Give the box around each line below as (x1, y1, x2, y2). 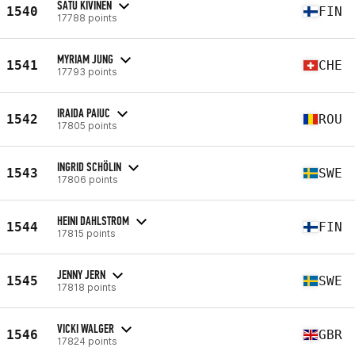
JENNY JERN (57, 266, 105, 282)
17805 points (57, 119, 117, 132)
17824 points (57, 334, 117, 347)
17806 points (57, 173, 118, 185)
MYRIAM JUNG (57, 51, 113, 67)
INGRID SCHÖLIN (57, 158, 121, 174)
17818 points (57, 281, 116, 293)
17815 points (57, 227, 116, 239)
